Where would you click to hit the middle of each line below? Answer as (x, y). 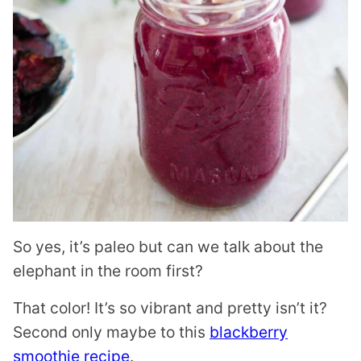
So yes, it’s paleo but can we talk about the (168, 247)
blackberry (249, 332)
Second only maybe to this (111, 332)
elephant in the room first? (108, 271)
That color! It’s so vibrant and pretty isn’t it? (170, 308)
